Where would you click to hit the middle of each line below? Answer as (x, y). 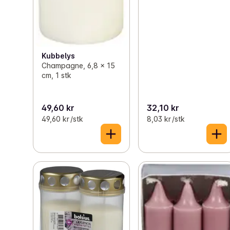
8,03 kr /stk (166, 119)
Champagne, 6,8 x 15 (78, 66)
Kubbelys (58, 56)
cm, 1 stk (56, 75)
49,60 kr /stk (62, 119)
